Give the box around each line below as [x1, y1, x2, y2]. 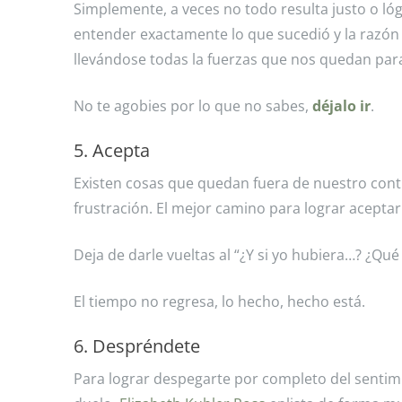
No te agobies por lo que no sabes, [74, 96, 312, 116]
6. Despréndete [74, 334, 200, 358]
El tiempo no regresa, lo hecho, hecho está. [74, 292, 365, 311]
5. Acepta [74, 138, 150, 162]
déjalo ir [312, 96, 371, 116]
